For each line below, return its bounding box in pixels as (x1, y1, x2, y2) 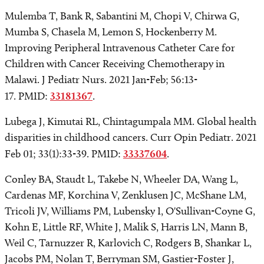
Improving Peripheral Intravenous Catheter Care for (5, 41, 235, 54)
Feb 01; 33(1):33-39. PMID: (5, 147, 123, 160)
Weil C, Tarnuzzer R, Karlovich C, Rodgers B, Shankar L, (5, 236, 252, 249)
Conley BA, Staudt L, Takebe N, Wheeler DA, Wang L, (5, 173, 238, 186)
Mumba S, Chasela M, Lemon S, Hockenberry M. (5, 25, 217, 38)
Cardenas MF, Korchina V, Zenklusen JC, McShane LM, (5, 189, 246, 202)
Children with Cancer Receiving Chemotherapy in (5, 57, 225, 70)
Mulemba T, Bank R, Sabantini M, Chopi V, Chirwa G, (5, 9, 239, 22)
